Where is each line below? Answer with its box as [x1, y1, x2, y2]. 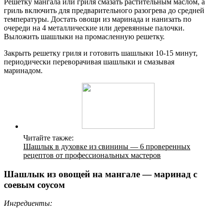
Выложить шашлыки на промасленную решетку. [4, 32, 165, 41]
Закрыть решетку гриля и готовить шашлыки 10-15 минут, [4, 48, 198, 57]
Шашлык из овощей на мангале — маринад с [4, 169, 197, 179]
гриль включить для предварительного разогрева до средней [4, 6, 204, 15]
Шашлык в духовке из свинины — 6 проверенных [23, 142, 190, 151]
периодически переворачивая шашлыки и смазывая [4, 57, 174, 66]
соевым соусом [4, 179, 65, 190]
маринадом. [4, 66, 43, 75]
